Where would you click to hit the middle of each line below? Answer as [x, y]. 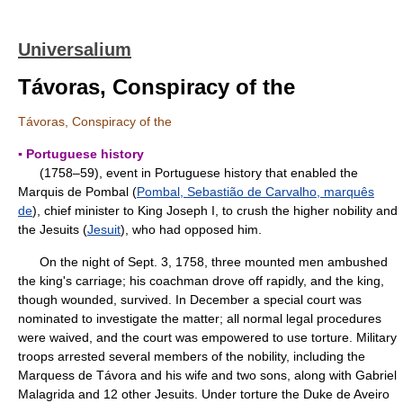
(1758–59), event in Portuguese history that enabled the [188, 173]
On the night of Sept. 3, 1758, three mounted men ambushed [203, 262]
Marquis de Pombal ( [77, 192]
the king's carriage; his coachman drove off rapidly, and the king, [201, 281]
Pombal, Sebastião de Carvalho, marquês [255, 192]
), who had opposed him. [191, 229]
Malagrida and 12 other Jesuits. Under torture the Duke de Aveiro [204, 394]
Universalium [75, 49]
